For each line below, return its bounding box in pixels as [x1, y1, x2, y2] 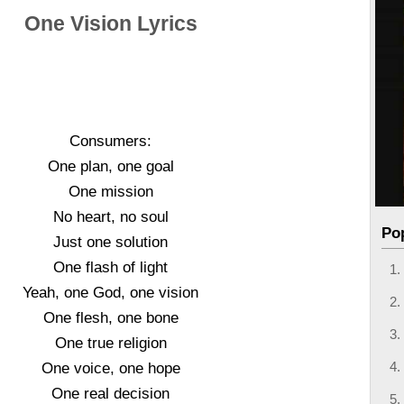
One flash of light [53, 259, 169, 275]
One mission [68, 183, 153, 199]
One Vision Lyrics [23, 13, 197, 35]
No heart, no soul [52, 208, 169, 225]
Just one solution [53, 234, 169, 250]
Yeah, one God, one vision [23, 284, 199, 300]
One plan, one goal [47, 158, 174, 174]
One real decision [51, 385, 170, 401]
